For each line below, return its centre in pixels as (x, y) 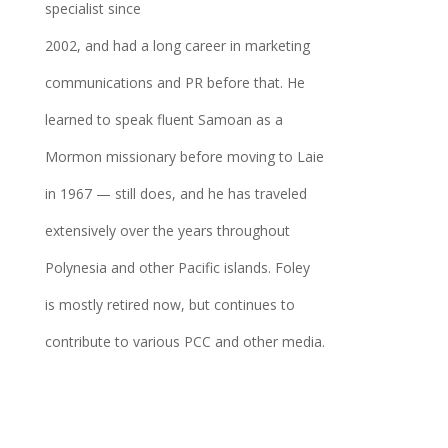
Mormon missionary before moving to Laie (184, 156)
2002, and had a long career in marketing (177, 45)
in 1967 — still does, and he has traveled (175, 193)
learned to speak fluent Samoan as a (163, 119)
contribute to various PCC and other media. (184, 341)
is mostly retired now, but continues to (169, 304)
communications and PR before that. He (174, 82)
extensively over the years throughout (167, 230)
